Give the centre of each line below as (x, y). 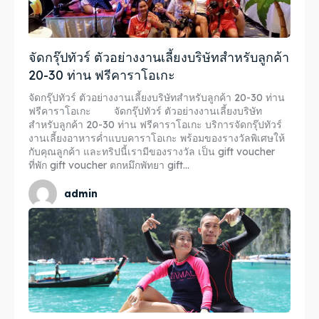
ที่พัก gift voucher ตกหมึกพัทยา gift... (109, 166)
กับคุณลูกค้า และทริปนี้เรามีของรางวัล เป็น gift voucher (152, 152)
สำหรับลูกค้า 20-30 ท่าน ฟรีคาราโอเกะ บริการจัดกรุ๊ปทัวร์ (155, 125)
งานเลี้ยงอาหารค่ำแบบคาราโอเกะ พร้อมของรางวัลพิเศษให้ (157, 138)
